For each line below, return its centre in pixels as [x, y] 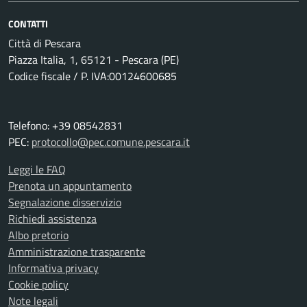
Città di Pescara [45, 43]
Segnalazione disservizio [65, 202]
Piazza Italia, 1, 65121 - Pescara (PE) [94, 60]
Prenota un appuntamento [70, 186]
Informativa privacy [53, 268]
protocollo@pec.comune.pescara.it [111, 142]
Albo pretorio [38, 235]
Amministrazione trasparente [77, 251]
